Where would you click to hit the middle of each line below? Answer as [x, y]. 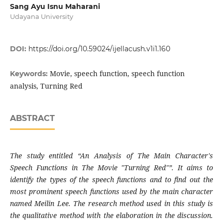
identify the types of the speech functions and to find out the [111, 180]
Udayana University [41, 16]
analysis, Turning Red [46, 86]
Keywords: [30, 74]
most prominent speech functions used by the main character [111, 192]
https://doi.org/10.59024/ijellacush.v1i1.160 [99, 49]
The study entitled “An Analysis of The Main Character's [111, 156]
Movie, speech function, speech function [117, 74]
